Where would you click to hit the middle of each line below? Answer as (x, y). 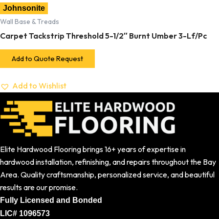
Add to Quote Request (47, 58)
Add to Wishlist (39, 86)
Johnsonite (24, 8)
